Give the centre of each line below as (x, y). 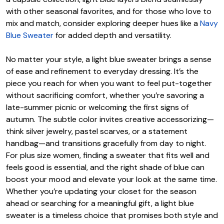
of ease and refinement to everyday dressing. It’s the (102, 71)
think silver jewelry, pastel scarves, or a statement (97, 131)
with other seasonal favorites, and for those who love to (109, 11)
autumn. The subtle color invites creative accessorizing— (110, 119)
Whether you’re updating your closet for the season (101, 191)
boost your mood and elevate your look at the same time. (111, 179)
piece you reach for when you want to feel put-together (109, 83)
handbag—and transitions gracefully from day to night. (106, 143)
